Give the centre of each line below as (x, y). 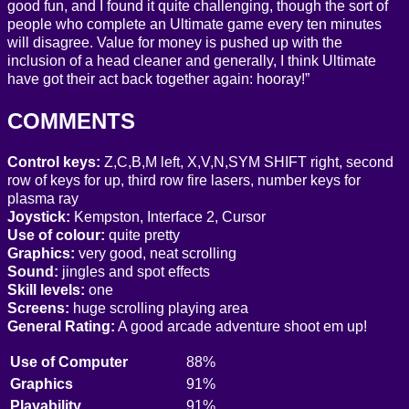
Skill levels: (46, 289)
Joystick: (39, 216)
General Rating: (61, 326)
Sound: (33, 271)
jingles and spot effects (134, 271)
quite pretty (142, 235)
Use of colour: (56, 235)
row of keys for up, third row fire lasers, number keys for (184, 180)
